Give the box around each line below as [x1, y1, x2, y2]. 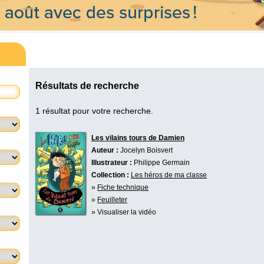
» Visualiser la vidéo [91, 207, 156, 216]
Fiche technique [97, 183, 148, 192]
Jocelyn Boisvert [120, 146, 173, 154]
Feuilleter [97, 195, 127, 204]
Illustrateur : [91, 158, 132, 167]
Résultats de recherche [35, 80, 139, 91]
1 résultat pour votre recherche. [35, 105, 153, 115]
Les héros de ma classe [131, 170, 207, 179]
